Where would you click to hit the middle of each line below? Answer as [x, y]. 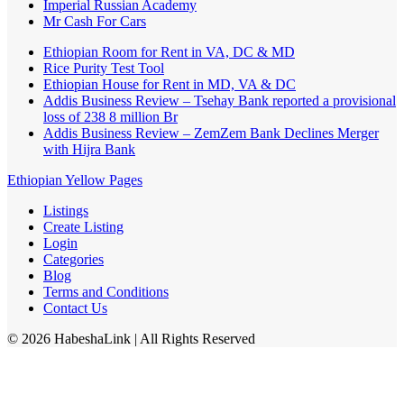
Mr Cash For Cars [95, 22]
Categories [73, 260]
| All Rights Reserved [193, 339]
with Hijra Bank [89, 150]
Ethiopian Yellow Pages [75, 180]
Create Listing [83, 227]
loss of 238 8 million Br [110, 117]
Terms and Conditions [106, 292]
